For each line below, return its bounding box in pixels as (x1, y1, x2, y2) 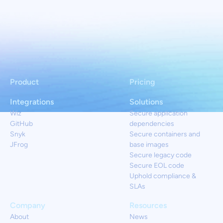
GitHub (10, 119, 33, 128)
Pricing (129, 77, 155, 87)
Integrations (10, 97, 54, 107)
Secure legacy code (129, 151, 192, 159)
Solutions (129, 97, 163, 107)
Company (10, 201, 45, 210)
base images (129, 140, 169, 149)
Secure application (129, 109, 188, 117)
